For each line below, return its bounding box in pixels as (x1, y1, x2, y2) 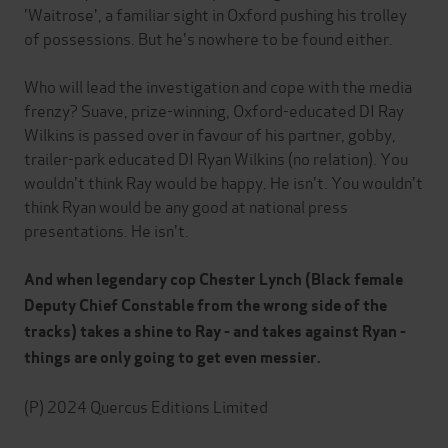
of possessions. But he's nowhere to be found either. (24, 26, 393, 50)
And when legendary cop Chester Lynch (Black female (24, 269, 403, 291)
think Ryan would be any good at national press (24, 194, 348, 218)
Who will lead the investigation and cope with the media (24, 74, 412, 98)
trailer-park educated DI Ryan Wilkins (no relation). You (24, 146, 408, 170)
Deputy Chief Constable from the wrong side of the (24, 295, 387, 317)
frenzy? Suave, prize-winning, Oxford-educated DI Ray (24, 98, 404, 122)
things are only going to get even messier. (24, 347, 321, 369)
